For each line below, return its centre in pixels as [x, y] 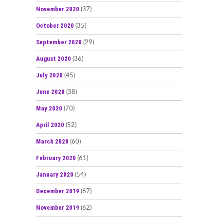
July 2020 [49, 75]
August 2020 [54, 58]
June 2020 [50, 91]
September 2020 [59, 42]
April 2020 [50, 125]
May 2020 [49, 108]
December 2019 [58, 191]
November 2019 [58, 207]
